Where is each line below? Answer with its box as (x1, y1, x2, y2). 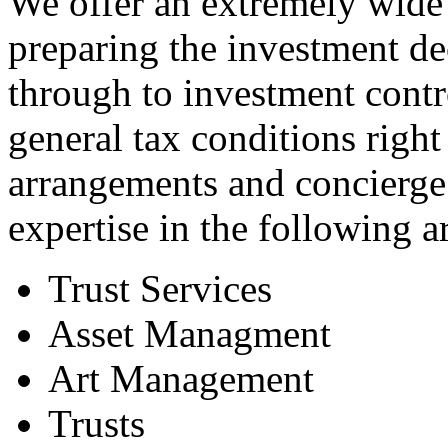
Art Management (48, 356, 314, 400)
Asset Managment (48, 311, 331, 355)
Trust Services (48, 266, 272, 310)
